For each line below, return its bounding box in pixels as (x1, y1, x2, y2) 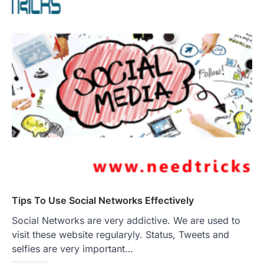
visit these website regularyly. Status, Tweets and (12, 228, 229, 240)
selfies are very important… (12, 242, 133, 255)
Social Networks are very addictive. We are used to (12, 214, 240, 226)
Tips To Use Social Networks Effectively (12, 194, 194, 206)
